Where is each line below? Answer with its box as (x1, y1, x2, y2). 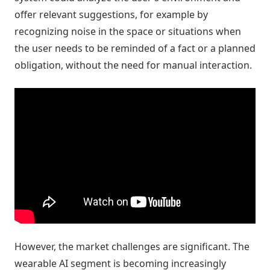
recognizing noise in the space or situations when (14, 24, 241, 38)
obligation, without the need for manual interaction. (14, 58, 252, 72)
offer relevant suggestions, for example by (14, 7, 208, 21)
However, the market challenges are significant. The (14, 240, 250, 254)
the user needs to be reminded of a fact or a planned (14, 41, 256, 55)
